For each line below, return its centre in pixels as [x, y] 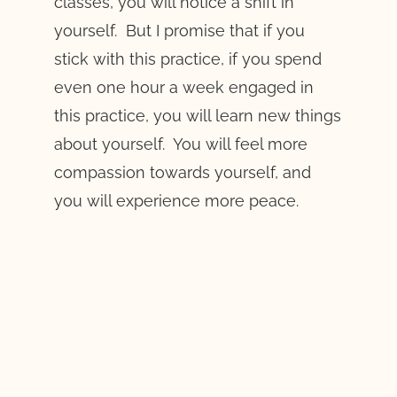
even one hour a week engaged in [183, 87]
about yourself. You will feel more [180, 144]
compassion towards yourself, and [182, 172]
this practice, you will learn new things [197, 115]
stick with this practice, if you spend [187, 58]
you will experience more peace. [176, 200]
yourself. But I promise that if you [179, 30]
